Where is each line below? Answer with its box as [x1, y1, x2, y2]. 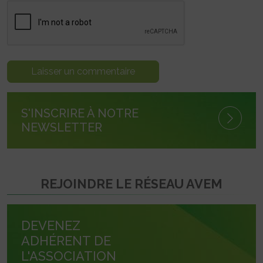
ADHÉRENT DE [21, 234, 111, 249]
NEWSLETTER [21, 120, 102, 135]
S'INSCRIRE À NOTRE [21, 106, 139, 121]
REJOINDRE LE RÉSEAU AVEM [41, 177, 222, 192]
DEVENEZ [21, 218, 80, 234]
